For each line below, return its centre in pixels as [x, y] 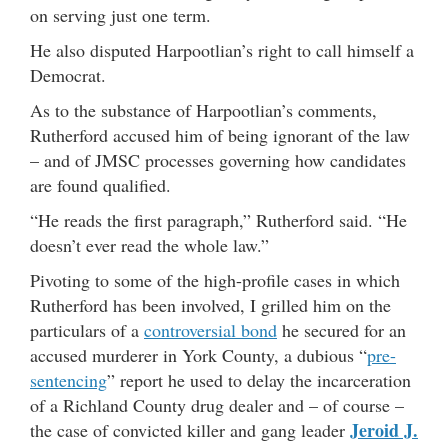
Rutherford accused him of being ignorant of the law [220, 134]
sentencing [68, 379]
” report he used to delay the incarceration [259, 379]
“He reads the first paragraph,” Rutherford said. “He [218, 219]
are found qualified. [100, 184]
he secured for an [341, 329]
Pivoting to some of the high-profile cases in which [215, 279]
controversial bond [210, 329]
